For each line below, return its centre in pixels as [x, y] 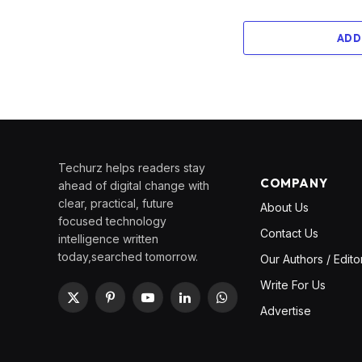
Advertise [286, 311]
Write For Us [293, 285]
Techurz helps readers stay [132, 168]
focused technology [112, 221]
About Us [284, 208]
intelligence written [108, 239]
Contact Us [289, 234]
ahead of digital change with [134, 186]
